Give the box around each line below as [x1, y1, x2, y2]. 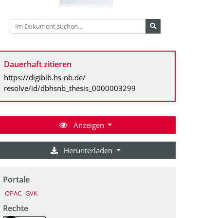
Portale [3, 174, 30, 185]
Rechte [3, 202, 28, 214]
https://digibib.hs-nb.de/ [4, 72, 86, 82]
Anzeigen [71, 120, 106, 130]
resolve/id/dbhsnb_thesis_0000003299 [4, 83, 136, 93]
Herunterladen [62, 145, 115, 155]
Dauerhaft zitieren [4, 58, 72, 70]
